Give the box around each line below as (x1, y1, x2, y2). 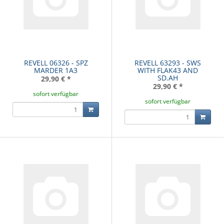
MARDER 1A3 (34, 65, 77, 75)
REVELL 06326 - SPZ (23, 58, 88, 68)
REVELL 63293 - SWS (134, 58, 201, 68)
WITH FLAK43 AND (137, 65, 198, 75)
